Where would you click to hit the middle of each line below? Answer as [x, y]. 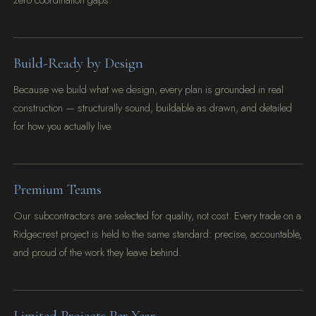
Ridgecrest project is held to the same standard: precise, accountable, [158, 234]
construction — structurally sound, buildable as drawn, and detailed [153, 108]
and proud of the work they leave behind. [98, 252]
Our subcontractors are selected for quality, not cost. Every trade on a [158, 215]
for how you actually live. [63, 127]
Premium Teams [58, 190]
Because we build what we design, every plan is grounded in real [149, 90]
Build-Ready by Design [79, 63]
